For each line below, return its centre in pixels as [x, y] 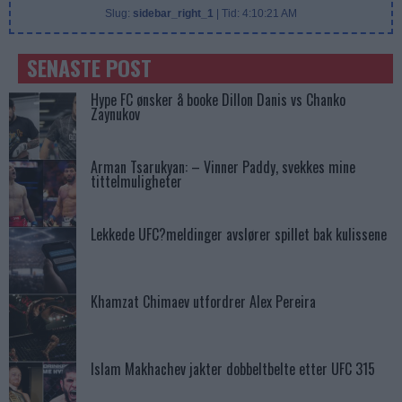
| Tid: [228, 14]
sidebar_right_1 [173, 14]
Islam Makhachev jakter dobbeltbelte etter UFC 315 [233, 369]
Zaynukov [115, 114]
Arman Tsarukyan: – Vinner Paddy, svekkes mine [223, 167]
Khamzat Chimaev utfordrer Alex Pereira [203, 302]
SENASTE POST [89, 68]
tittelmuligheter [136, 182]
